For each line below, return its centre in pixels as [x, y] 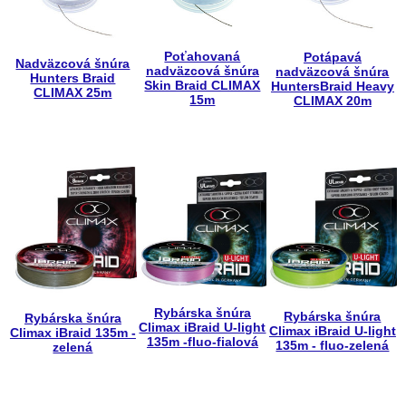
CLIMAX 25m [73, 93]
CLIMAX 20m [332, 100]
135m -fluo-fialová [202, 342]
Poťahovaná [203, 57]
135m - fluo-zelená [333, 345]
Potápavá [332, 57]
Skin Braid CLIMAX [203, 86]
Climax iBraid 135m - [72, 333]
